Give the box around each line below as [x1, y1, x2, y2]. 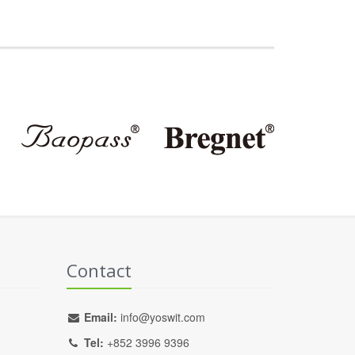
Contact [66, 258, 132, 282]
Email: [80, 308, 117, 325]
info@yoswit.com [120, 308, 205, 325]
